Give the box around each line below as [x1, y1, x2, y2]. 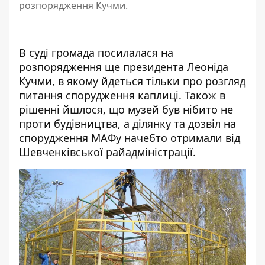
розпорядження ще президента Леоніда [19, 60, 228, 75]
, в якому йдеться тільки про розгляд [52, 74, 245, 89]
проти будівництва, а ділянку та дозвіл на [19, 117, 236, 131]
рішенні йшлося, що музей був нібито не [19, 102, 233, 117]
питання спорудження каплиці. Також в [19, 88, 225, 103]
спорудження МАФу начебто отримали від [19, 131, 240, 146]
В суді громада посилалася [19, 46, 161, 60]
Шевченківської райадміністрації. [19, 145, 196, 160]
